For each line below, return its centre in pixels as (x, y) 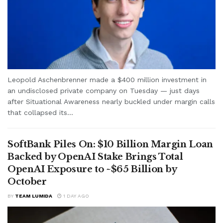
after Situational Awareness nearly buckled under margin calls (111, 101)
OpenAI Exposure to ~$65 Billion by (92, 169)
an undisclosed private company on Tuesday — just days (104, 90)
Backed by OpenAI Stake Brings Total (95, 157)
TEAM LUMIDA (34, 196)
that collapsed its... (40, 112)
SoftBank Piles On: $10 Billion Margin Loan (110, 144)
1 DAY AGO (75, 196)
